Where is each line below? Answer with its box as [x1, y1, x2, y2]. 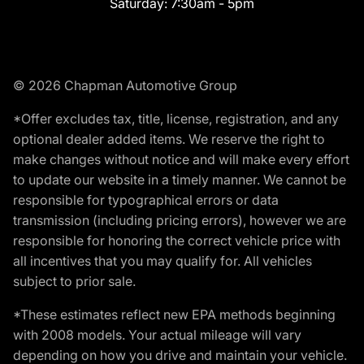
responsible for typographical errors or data [13, 192, 279, 209]
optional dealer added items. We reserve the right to [13, 131, 325, 148]
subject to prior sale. [13, 273, 136, 290]
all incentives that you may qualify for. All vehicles [13, 253, 312, 270]
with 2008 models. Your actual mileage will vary [13, 327, 301, 344]
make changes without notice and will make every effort [13, 151, 349, 168]
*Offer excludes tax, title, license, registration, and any [13, 110, 339, 128]
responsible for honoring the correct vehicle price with [13, 232, 340, 249]
